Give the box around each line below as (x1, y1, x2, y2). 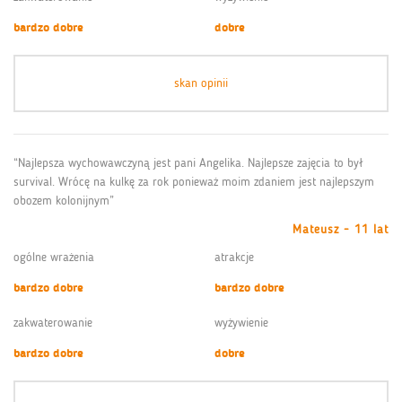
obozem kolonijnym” (13, 192, 114, 208)
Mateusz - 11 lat (293, 221, 389, 237)
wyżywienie (214, 314, 268, 330)
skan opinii (174, 74, 228, 91)
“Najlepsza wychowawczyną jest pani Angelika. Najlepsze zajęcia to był (13, 154, 363, 170)
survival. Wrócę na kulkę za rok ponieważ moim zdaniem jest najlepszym (13, 173, 374, 189)
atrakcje (214, 249, 254, 265)
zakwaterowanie (13, 314, 92, 330)
